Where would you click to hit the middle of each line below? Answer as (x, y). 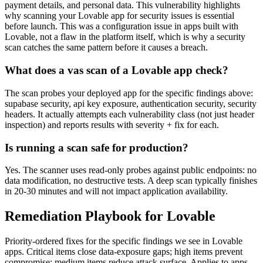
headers (19, 114)
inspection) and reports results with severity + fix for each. (112, 124)
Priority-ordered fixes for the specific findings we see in (108, 241)
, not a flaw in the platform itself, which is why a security (140, 37)
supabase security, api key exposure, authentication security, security (131, 103)
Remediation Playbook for (86, 216)
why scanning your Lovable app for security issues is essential (119, 16)
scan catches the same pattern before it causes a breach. (106, 48)
